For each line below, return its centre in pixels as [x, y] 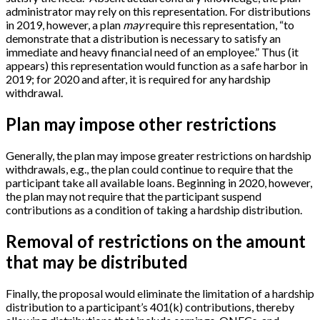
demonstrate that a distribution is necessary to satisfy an [143, 38]
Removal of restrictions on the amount [156, 241]
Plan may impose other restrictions [141, 124]
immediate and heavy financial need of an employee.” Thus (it [152, 51]
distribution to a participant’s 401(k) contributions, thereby [150, 306]
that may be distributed [97, 261]
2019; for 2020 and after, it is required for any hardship [138, 79]
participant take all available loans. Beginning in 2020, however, [159, 182]
